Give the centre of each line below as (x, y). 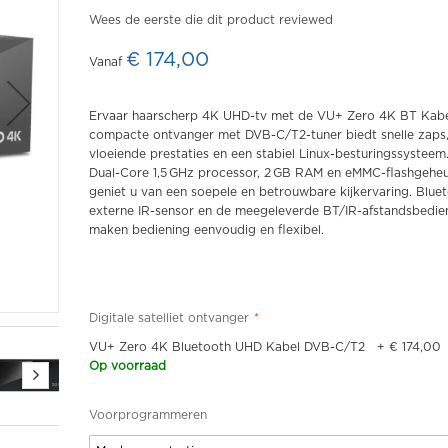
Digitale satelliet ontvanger (169, 318)
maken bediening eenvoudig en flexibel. (206, 230)
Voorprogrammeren (148, 415)
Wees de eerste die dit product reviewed (211, 20)
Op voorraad (127, 366)
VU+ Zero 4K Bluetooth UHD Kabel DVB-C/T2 (227, 347)
